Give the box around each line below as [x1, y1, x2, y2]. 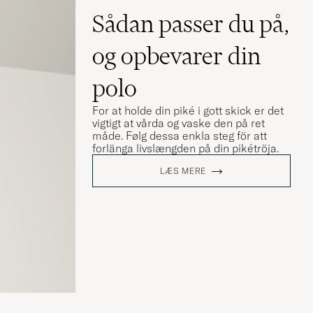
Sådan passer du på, [92, 8, 289, 38]
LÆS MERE [160, 165, 207, 176]
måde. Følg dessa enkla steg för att [92, 128, 267, 143]
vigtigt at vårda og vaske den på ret [92, 115, 265, 130]
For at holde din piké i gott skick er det [92, 103, 284, 117]
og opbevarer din [92, 41, 261, 71]
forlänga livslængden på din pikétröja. [92, 140, 279, 155]
